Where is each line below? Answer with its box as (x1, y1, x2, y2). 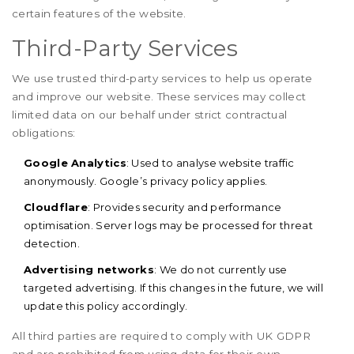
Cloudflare (24, 201, 88, 213)
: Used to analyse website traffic (126, 156, 295, 169)
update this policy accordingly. (24, 299, 188, 312)
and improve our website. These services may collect (12, 90, 307, 103)
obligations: (12, 126, 76, 139)
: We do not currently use (154, 263, 288, 276)
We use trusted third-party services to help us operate (12, 72, 313, 85)
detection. (24, 237, 80, 250)
